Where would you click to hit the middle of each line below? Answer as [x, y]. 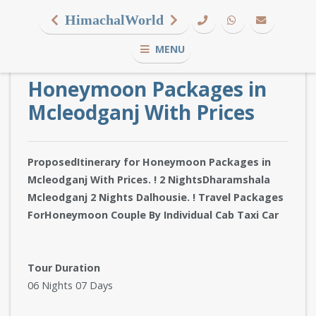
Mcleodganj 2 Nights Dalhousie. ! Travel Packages [156, 197]
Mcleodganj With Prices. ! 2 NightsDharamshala [149, 180]
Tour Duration [64, 268]
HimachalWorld [114, 20]
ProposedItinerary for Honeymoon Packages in [149, 162]
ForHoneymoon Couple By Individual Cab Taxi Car [153, 215]
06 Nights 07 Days [70, 285]
